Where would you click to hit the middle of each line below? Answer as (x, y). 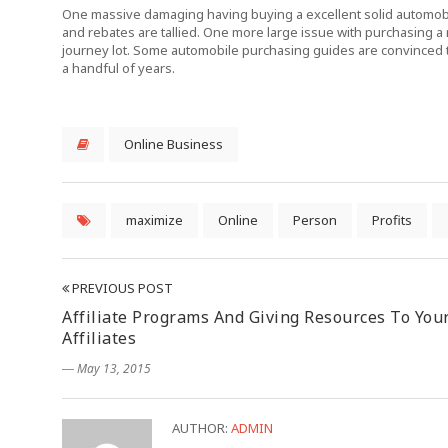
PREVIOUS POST (121, 288)
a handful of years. (118, 68)
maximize (154, 220)
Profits (392, 220)
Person (315, 220)
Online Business (173, 144)
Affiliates (99, 338)
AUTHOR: (201, 428)
